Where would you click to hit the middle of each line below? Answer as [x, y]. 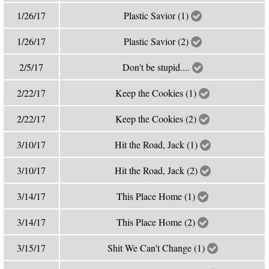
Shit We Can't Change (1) [157, 248]
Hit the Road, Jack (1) [157, 144]
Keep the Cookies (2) [157, 119]
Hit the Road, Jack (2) [157, 170]
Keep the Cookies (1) [157, 93]
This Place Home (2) [157, 222]
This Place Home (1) [157, 196]
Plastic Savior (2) [157, 41]
